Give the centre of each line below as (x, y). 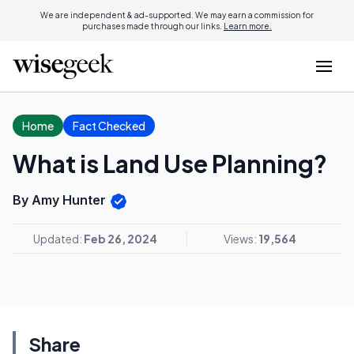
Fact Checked (109, 126)
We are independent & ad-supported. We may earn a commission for (177, 15)
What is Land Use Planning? (170, 164)
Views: (241, 238)
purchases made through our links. (153, 26)
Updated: (58, 238)
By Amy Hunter (61, 200)
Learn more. (248, 26)
